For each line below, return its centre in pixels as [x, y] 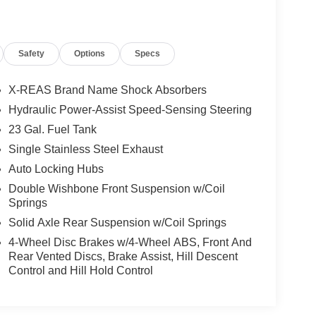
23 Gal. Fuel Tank [52, 129]
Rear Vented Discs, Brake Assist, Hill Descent [123, 256]
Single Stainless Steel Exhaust [85, 149]
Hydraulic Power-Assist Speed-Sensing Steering [130, 109]
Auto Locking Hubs [56, 169]
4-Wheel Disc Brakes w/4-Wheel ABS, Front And [130, 242]
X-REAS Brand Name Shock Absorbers [107, 90]
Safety [32, 54]
